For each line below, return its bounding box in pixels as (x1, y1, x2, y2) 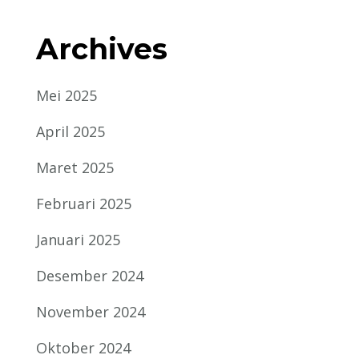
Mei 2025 (36, 86, 98, 106)
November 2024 (36, 302, 146, 322)
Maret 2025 (36, 158, 115, 178)
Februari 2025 (36, 194, 132, 214)
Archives (36, 30, 168, 67)
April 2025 (36, 122, 106, 142)
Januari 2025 (36, 230, 121, 250)
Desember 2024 (36, 266, 144, 286)
